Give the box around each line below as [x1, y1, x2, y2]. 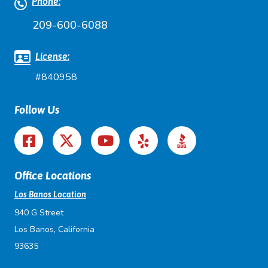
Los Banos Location [14, 190, 86, 200]
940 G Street [14, 207, 63, 219]
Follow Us [14, 103, 59, 117]
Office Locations [14, 169, 91, 182]
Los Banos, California [14, 224, 95, 236]
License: [35, 51, 69, 62]
